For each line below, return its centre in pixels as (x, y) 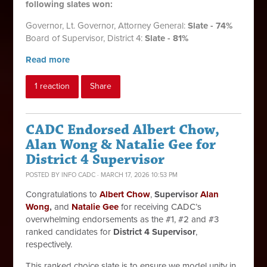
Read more (48, 60)
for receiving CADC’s (162, 207)
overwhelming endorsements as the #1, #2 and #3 (122, 219)
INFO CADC (79, 175)
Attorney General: (153, 26)
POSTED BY (44, 175)
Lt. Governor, (92, 26)
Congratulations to (63, 194)
